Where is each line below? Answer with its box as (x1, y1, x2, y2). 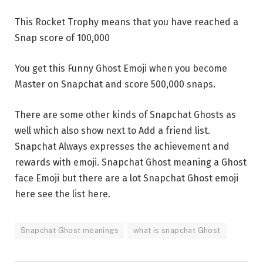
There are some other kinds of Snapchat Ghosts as (15, 109, 236, 120)
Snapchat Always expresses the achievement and (15, 140, 230, 152)
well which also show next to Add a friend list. (15, 124, 210, 136)
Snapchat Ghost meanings (21, 225, 119, 235)
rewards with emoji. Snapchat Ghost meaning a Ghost (15, 156, 247, 168)
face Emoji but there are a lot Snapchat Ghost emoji (15, 172, 238, 184)
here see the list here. (15, 188, 110, 200)
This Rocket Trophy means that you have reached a (15, 16, 238, 28)
